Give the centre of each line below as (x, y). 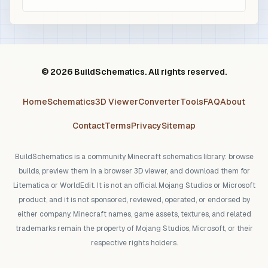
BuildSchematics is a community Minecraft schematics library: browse (134, 157)
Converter (159, 102)
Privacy (146, 126)
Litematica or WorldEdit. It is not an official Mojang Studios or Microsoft (134, 185)
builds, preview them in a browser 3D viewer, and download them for (134, 171)
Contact (89, 126)
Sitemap (179, 126)
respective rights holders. (134, 243)
